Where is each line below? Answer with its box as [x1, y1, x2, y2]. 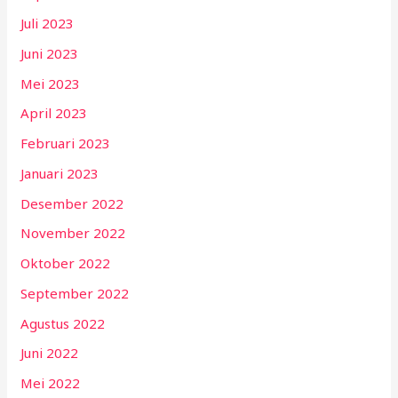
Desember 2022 [20, 194, 124, 212]
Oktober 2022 [20, 254, 111, 273]
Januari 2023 [20, 163, 99, 182]
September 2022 [20, 283, 130, 302]
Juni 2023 [20, 44, 79, 62]
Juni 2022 [20, 344, 79, 362]
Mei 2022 [20, 374, 81, 393]
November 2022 [20, 224, 126, 243]
